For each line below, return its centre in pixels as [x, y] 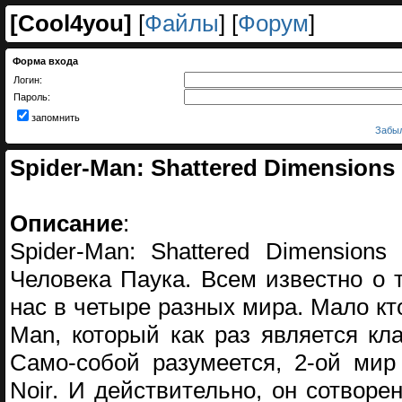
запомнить [56, 118]
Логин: [28, 80]
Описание [66, 223]
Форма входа [45, 61]
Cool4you [71, 23]
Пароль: [32, 97]
